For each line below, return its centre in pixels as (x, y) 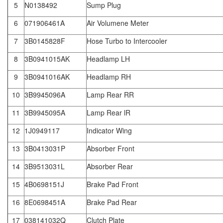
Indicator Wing (109, 130)
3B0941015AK (47, 58)
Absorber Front (111, 148)
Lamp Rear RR (110, 94)
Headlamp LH (108, 58)
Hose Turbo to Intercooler (127, 41)
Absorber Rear (110, 166)
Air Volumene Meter (118, 23)
